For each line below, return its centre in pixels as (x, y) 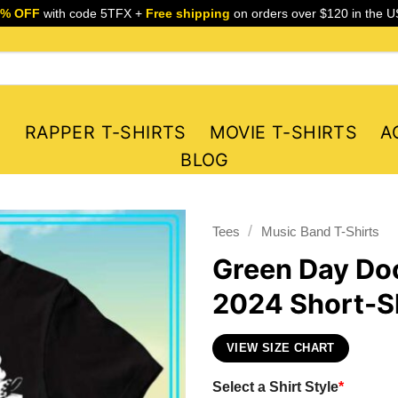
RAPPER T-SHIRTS (105, 132)
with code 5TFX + (92, 13)
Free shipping (187, 13)
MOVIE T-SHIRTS (283, 132)
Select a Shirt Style (275, 386)
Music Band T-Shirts (320, 231)
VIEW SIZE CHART (281, 348)
